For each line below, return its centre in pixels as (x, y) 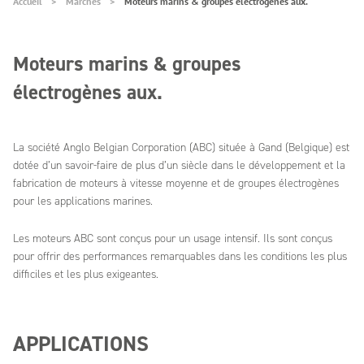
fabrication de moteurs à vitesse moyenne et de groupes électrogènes (176, 183)
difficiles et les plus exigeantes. (86, 274)
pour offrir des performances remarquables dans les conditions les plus (180, 256)
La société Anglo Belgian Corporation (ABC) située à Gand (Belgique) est (181, 147)
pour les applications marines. (83, 201)
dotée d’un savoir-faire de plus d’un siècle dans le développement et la (179, 165)
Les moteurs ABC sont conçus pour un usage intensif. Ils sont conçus (173, 238)
